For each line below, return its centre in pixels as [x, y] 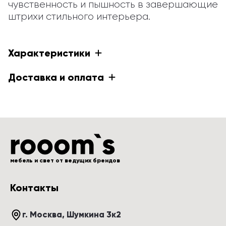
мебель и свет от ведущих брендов [65, 160]
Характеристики [49, 53]
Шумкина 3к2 [94, 215]
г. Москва [42, 215]
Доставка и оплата [56, 77]
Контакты [34, 188]
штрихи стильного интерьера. [79, 16]
